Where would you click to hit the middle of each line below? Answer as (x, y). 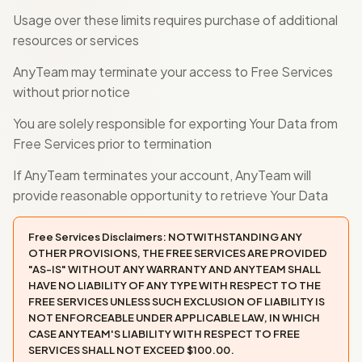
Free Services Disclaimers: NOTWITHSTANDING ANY (165, 237)
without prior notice (72, 92)
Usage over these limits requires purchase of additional (175, 20)
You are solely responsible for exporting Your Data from (175, 123)
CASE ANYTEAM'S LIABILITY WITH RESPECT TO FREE (164, 334)
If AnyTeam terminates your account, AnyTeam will (162, 175)
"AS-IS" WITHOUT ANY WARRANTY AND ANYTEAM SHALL (175, 269)
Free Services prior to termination (112, 143)
